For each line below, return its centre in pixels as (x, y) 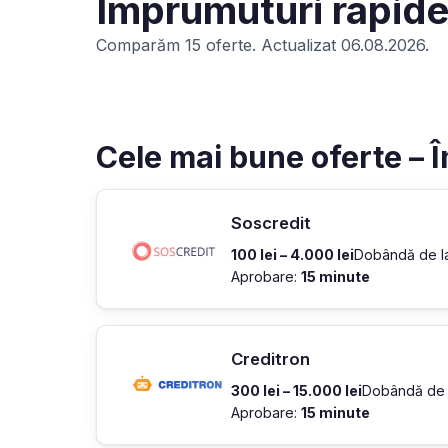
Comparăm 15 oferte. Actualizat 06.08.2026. (262, 45)
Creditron (270, 359)
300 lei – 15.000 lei (296, 390)
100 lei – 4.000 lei (292, 254)
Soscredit (271, 223)
